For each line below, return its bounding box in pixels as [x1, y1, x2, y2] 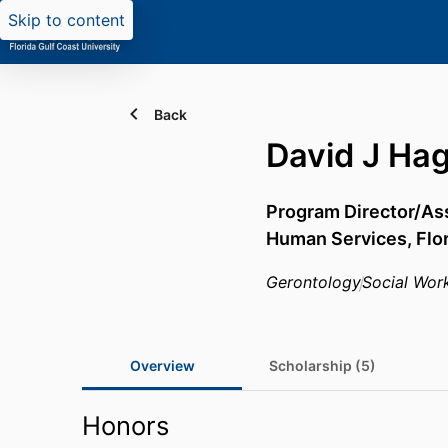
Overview [129, 357, 195, 374]
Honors [82, 410, 169, 441]
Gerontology [266, 272, 361, 292]
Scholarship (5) [268, 357, 376, 374]
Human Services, [266, 228, 416, 249]
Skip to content [8, 10, 125, 30]
